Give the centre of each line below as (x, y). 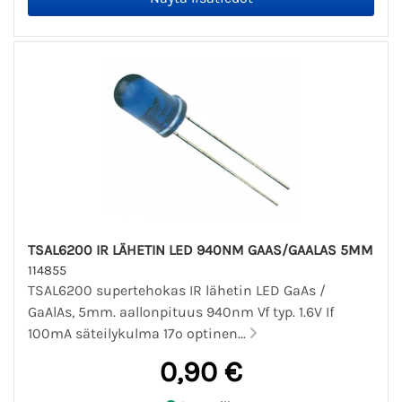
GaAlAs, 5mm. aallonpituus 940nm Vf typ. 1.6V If (181, 312)
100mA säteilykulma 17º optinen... (139, 334)
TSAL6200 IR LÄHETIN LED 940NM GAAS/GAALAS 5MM (201, 250)
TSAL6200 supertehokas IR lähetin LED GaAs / (177, 291)
